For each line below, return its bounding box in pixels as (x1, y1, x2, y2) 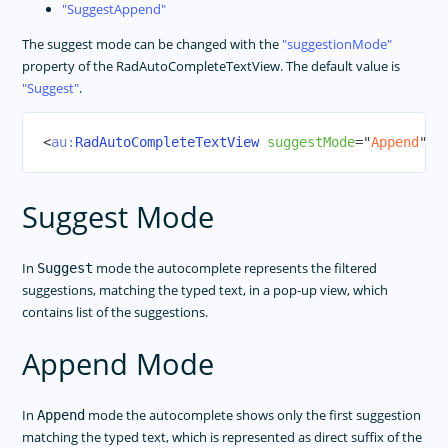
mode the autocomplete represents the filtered (93, 258, 378, 277)
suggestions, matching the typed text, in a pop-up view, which (22, 280, 389, 299)
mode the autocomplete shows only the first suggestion (85, 406, 422, 425)
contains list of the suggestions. (22, 302, 209, 321)
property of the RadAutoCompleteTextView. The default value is (22, 56, 401, 75)
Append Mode (22, 344, 215, 385)
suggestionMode (287, 34, 388, 53)
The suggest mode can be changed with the (22, 34, 283, 53)
